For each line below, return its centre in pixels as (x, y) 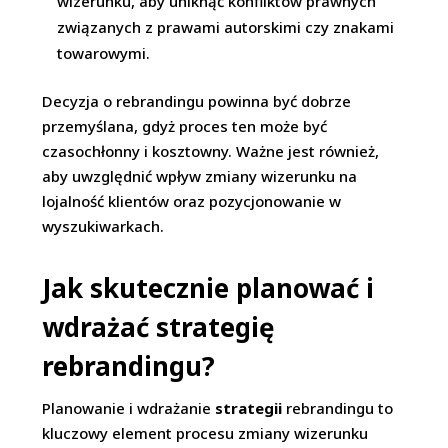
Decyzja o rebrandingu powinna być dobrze (197, 101)
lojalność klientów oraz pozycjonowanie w (192, 201)
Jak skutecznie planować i (208, 288)
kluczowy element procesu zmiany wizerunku (205, 433)
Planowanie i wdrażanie (129, 408)
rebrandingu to (338, 408)
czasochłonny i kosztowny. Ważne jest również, (211, 151)
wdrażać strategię (158, 327)
